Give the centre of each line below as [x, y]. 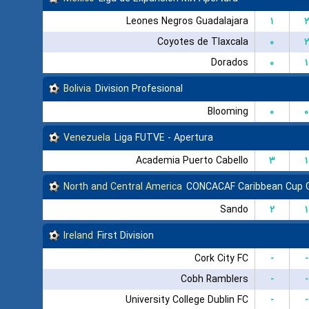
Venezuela [87, 138]
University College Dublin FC [187, 300]
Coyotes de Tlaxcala [202, 42]
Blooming [228, 111]
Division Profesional [139, 89]
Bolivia [77, 89]
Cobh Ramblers [214, 279]
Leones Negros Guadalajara [187, 21]
